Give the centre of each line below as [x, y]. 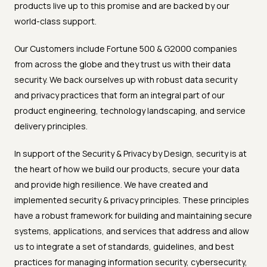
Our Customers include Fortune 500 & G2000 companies [126, 49]
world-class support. [55, 21]
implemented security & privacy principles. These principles [132, 200]
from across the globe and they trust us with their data [122, 64]
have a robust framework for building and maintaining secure [133, 216]
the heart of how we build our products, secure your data [127, 169]
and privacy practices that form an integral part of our [119, 95]
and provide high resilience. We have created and [111, 185]
